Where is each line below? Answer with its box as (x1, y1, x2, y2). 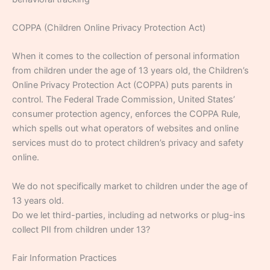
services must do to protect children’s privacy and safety (12, 137, 243, 149)
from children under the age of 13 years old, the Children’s (12, 65, 249, 77)
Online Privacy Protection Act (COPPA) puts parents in (12, 80, 233, 91)
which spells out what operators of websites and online (12, 123, 239, 134)
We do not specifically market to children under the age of (12, 180, 248, 192)
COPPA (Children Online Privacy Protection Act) (12, 22, 206, 33)
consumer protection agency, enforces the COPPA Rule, (12, 108, 240, 120)
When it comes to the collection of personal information (12, 51, 240, 62)
